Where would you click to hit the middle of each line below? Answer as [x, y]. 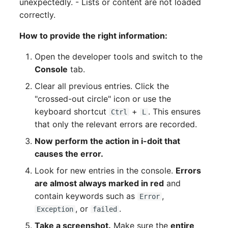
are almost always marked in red [99, 183]
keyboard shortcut [72, 111]
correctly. [38, 15]
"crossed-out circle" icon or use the [103, 98]
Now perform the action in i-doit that [108, 141]
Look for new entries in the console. [105, 170]
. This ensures [175, 111]
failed [105, 209]
